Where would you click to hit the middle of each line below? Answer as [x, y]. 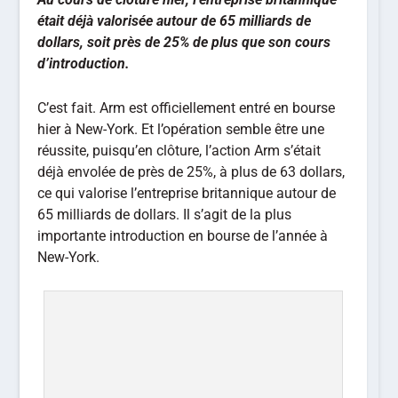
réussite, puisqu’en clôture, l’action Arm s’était [179, 150]
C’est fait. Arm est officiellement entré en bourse [187, 107]
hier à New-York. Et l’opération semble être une [181, 129]
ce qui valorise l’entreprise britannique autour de [187, 193]
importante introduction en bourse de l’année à [183, 235]
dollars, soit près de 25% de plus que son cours [184, 42]
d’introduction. [84, 64]
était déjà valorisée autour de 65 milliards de [175, 21]
